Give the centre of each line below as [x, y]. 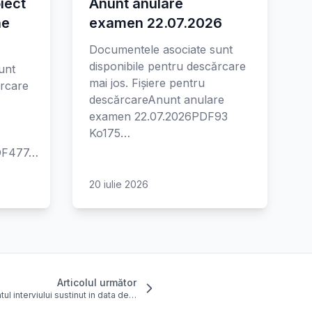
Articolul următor [97, 282]
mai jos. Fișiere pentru [147, 83]
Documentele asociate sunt [161, 49]
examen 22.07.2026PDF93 [158, 116]
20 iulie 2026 [119, 184]
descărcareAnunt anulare [157, 100]
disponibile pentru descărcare [167, 66]
